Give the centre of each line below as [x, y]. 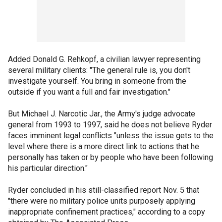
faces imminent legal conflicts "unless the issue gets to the [111, 136]
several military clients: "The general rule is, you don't [99, 70]
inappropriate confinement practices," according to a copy [107, 212]
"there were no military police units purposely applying [102, 201]
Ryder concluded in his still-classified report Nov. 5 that [104, 190]
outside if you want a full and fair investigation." [89, 92]
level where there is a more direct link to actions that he [104, 146]
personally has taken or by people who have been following [111, 157]
